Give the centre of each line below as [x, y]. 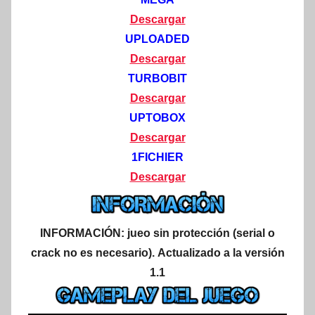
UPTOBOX [157, 117]
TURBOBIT [157, 78]
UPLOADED [157, 39]
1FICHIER [157, 157]
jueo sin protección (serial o [201, 233]
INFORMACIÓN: [84, 233]
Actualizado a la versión [221, 252]
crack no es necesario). [94, 252]
